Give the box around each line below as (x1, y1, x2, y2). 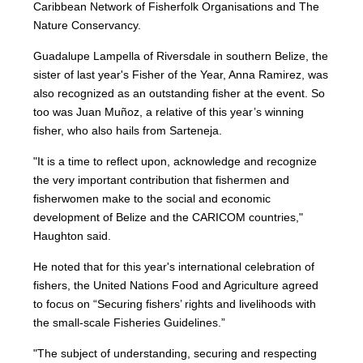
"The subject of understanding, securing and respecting (33, 347, 318, 361)
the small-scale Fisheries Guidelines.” (33, 316, 226, 330)
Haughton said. (33, 229, 112, 243)
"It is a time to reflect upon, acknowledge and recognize (33, 155, 318, 169)
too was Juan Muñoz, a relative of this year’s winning (33, 105, 305, 119)
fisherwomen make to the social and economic (33, 192, 271, 206)
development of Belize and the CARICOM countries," (33, 211, 304, 224)
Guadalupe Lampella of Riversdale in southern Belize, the (33, 49, 329, 63)
